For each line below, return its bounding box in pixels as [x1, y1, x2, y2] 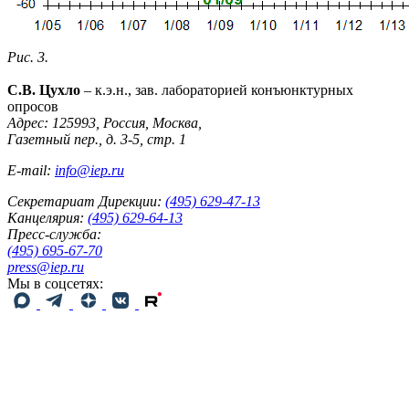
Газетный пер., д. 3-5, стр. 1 [7, 131, 186, 147]
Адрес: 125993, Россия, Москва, [7, 114, 202, 131]
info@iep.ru [55, 162, 124, 178]
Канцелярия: [7, 209, 84, 225]
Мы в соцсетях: [7, 275, 103, 291]
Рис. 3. [7, 48, 48, 65]
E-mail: [7, 162, 55, 178]
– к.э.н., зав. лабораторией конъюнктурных [80, 81, 353, 98]
